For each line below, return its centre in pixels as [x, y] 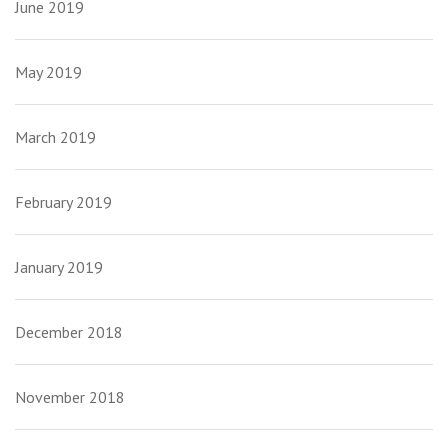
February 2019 [63, 202]
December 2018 [69, 332]
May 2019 [48, 72]
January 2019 [59, 267]
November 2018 [70, 397]
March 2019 [55, 137]
